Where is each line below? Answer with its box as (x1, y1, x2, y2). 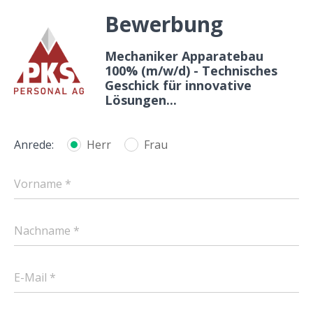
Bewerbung (105, 10, 223, 38)
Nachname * (14, 222, 80, 238)
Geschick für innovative (105, 77, 252, 94)
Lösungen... (105, 92, 177, 108)
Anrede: (14, 136, 54, 152)
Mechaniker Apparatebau (105, 48, 263, 64)
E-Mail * (14, 269, 56, 285)
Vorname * (14, 175, 71, 191)
